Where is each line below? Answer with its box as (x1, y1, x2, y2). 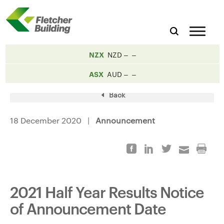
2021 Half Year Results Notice (10, 180, 204, 202)
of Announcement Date (10, 197, 166, 218)
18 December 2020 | (10, 115, 95, 125)
